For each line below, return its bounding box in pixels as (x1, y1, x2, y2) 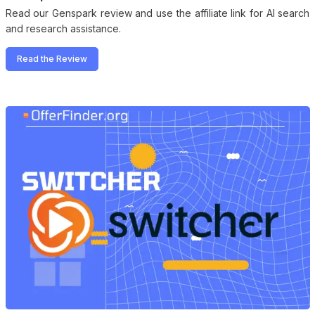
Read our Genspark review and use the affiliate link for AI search (5, 6, 310, 19)
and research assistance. (5, 22, 121, 34)
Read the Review (16, 53, 87, 64)
